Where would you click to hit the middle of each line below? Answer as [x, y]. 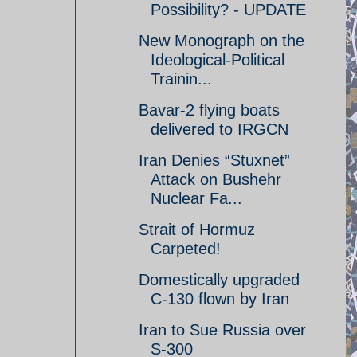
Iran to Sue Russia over [222, 330]
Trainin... [181, 79]
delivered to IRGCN [220, 129]
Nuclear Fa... [196, 198]
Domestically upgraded [219, 280]
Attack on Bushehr [216, 179]
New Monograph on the [222, 41]
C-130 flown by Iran [220, 299]
